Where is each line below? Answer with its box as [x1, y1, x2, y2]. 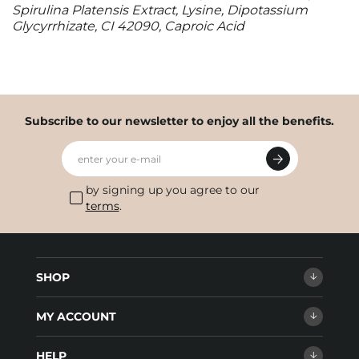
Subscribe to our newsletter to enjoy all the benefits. [25, 114, 334, 128]
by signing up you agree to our [85, 183, 260, 197]
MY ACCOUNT [36, 309, 116, 324]
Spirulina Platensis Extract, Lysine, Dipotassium [12, 2, 308, 18]
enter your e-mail [77, 153, 161, 165]
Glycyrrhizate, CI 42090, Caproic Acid [12, 18, 244, 34]
